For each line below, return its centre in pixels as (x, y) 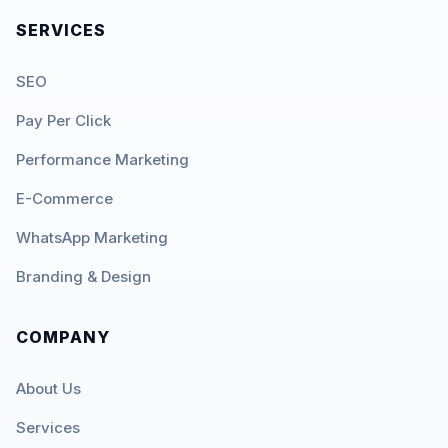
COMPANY (63, 336)
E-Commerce (64, 198)
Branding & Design (83, 276)
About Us (48, 388)
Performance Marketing (102, 159)
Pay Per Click (63, 120)
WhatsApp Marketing (92, 237)
